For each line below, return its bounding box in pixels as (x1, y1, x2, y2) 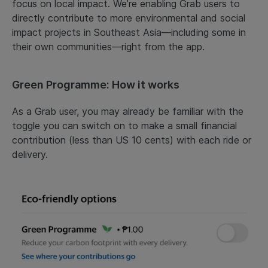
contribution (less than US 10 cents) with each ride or (12, 133, 251, 146)
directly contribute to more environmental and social (12, 11, 245, 24)
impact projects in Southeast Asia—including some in (12, 26, 246, 38)
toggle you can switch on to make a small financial (12, 119, 237, 132)
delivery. (12, 148, 48, 160)
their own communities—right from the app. (12, 40, 214, 53)
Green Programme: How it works (12, 78, 184, 91)
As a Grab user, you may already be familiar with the (12, 105, 243, 117)
